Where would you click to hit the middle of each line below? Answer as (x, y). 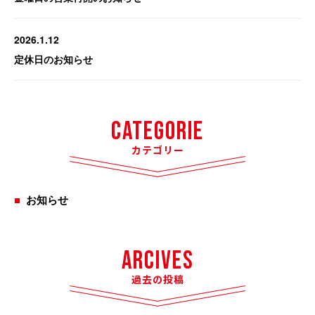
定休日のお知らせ (53, 59)
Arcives (157, 261)
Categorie (157, 131)
